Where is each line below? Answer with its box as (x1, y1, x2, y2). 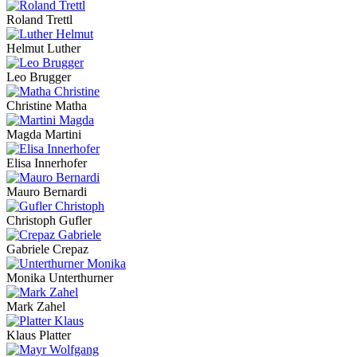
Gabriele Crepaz (6, 242, 88, 257)
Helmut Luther (6, 41, 80, 56)
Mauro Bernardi (6, 185, 87, 199)
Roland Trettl (6, 13, 73, 27)
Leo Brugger (6, 70, 71, 84)
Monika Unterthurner (6, 271, 113, 285)
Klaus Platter (6, 328, 71, 343)
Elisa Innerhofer (6, 156, 87, 171)
